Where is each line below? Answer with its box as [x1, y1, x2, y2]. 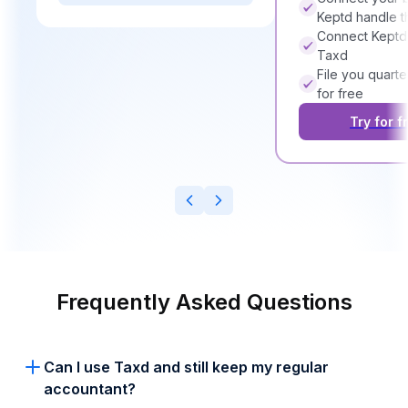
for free [317, 86, 363, 102]
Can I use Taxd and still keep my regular [44, 358, 329, 377]
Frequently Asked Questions [56, 289, 352, 316]
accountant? [44, 380, 136, 399]
